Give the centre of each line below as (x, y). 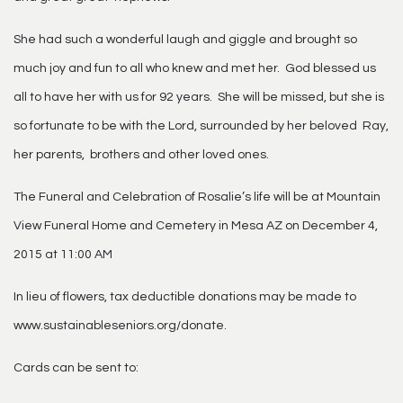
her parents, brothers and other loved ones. (141, 154)
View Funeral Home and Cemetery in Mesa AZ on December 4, (196, 225)
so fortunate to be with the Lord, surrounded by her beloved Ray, (201, 125)
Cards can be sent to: (76, 367)
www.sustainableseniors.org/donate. (120, 325)
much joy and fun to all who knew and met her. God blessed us (195, 68)
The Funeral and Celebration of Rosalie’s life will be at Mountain (197, 197)
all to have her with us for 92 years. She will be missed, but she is (199, 97)
